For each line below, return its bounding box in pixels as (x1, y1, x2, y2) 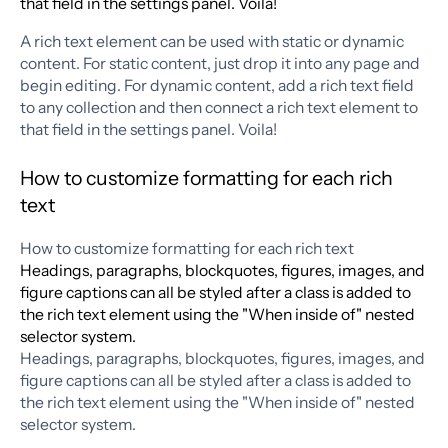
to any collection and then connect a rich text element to (19, 98, 418, 118)
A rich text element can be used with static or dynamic (19, 32, 404, 52)
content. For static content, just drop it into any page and (19, 54, 420, 74)
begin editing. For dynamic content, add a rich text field (19, 76, 414, 96)
